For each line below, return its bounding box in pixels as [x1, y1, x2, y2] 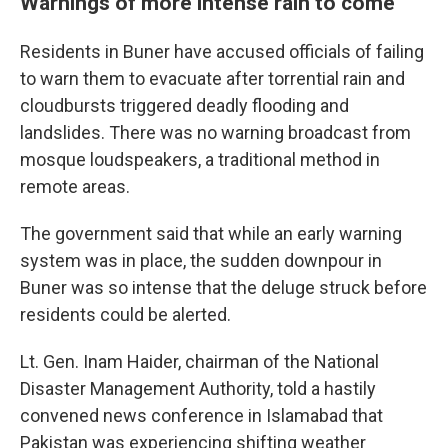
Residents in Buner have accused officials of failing [20, 41, 424, 62]
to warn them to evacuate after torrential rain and [20, 68, 405, 89]
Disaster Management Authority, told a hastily [20, 378, 376, 399]
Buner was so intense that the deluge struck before [20, 277, 427, 298]
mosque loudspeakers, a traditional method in [20, 149, 380, 170]
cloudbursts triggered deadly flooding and [20, 95, 349, 116]
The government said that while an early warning [20, 223, 402, 244]
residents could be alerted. [20, 304, 231, 325]
